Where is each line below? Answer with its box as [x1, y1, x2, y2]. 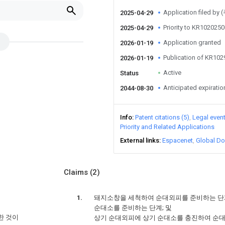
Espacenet [162, 137, 193, 144]
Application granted [163, 39, 221, 46]
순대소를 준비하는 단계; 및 [94, 204, 172, 211]
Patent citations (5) [135, 114, 189, 121]
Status [120, 69, 139, 77]
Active [163, 69, 181, 76]
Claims [64, 168, 90, 177]
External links [120, 137, 159, 144]
